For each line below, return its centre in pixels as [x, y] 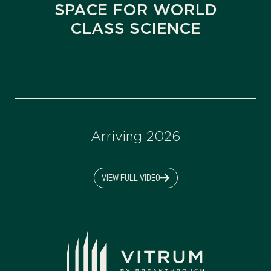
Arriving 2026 [135, 136]
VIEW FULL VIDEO [131, 178]
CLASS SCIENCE [135, 28]
